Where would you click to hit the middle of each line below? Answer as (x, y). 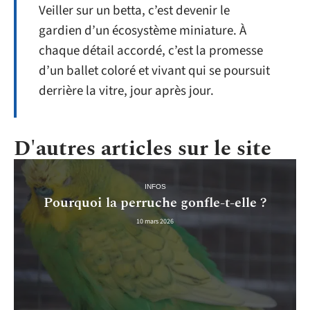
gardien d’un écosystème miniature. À (143, 30)
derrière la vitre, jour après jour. (126, 91)
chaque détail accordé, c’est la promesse (151, 51)
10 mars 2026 (155, 222)
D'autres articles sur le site (143, 148)
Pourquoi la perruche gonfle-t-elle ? (155, 203)
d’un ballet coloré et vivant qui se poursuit (154, 71)
